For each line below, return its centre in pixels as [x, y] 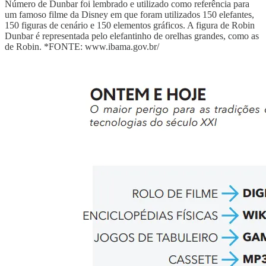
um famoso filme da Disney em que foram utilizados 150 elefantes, [129, 14]
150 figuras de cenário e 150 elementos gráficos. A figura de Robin [130, 25]
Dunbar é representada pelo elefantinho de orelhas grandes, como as [132, 36]
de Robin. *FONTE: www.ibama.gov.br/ [82, 46]
